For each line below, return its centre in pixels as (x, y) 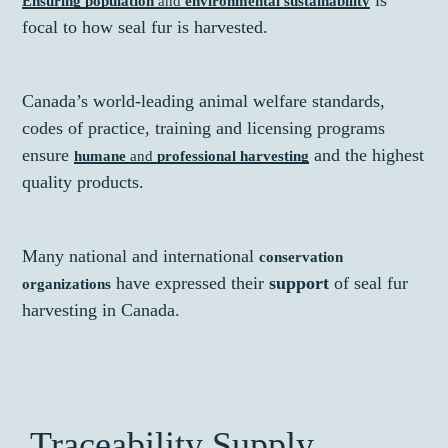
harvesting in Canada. (101, 310)
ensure (48, 155)
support (299, 283)
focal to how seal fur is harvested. (145, 27)
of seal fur (369, 283)
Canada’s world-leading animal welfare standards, (204, 101)
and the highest (367, 155)
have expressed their (190, 283)
